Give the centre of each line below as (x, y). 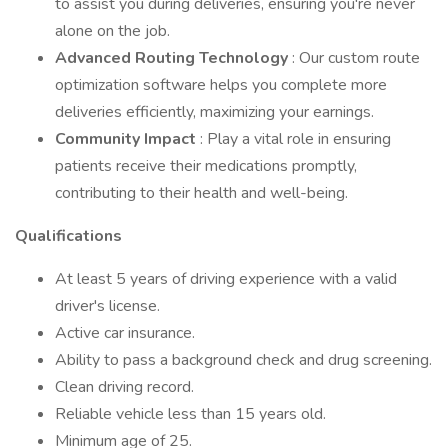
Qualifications (68, 236)
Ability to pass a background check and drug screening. (243, 360)
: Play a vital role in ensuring (295, 139)
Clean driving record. (124, 387)
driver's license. (107, 306)
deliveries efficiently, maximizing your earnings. (214, 112)
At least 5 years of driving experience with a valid (226, 279)
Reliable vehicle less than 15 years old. (190, 414)
